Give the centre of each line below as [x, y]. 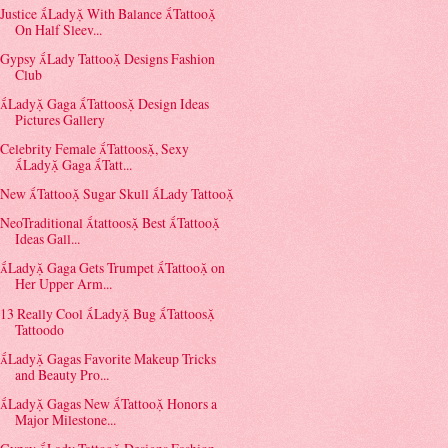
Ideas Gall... [48, 239]
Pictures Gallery [60, 120]
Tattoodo [40, 329]
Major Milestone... [66, 419]
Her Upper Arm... [64, 284]
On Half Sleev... [59, 29]
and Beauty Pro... [62, 374]
